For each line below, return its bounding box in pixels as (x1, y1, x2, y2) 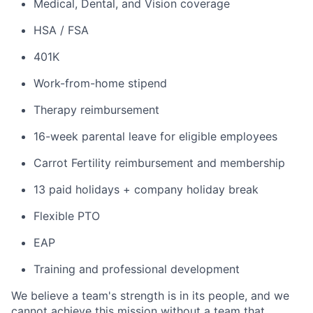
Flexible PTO (34, 209, 100, 223)
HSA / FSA (34, 23, 89, 37)
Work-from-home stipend (34, 76, 167, 90)
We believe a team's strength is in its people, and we (11, 289, 289, 303)
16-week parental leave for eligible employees (34, 129, 277, 143)
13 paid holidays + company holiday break (34, 182, 259, 196)
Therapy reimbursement (34, 103, 159, 117)
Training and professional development (34, 262, 240, 276)
